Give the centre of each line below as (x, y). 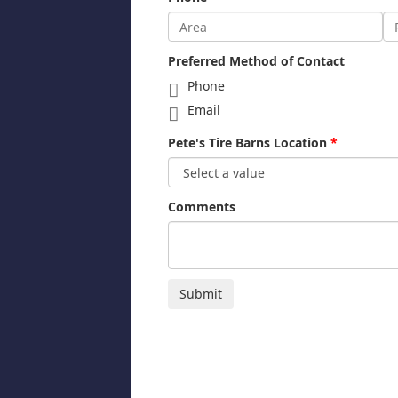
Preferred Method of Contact (256, 61)
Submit (201, 294)
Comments (202, 207)
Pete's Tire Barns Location (247, 143)
